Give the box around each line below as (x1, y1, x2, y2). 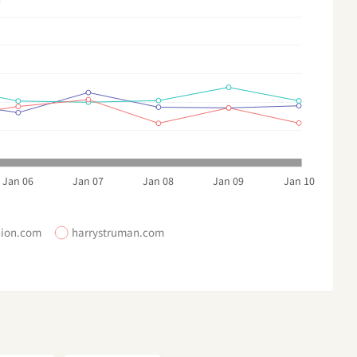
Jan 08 (143, 174, 175, 188)
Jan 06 (2, 174, 34, 188)
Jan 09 (213, 174, 245, 188)
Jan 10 (283, 174, 315, 188)
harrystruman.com (72, 225, 165, 240)
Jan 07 (73, 174, 104, 188)
